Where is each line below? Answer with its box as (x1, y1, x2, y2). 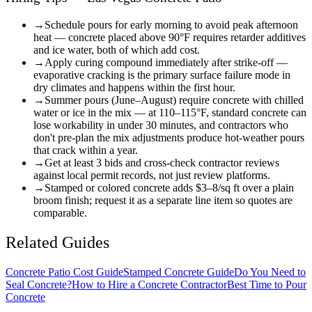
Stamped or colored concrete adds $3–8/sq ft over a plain (45, 181, 294, 194)
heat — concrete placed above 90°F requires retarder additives (33, 31, 306, 43)
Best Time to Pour (227, 278, 306, 290)
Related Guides (6, 233, 109, 251)
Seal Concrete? (6, 278, 72, 290)
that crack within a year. (33, 143, 138, 156)
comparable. (33, 206, 87, 219)
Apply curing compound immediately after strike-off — (45, 56, 288, 68)
